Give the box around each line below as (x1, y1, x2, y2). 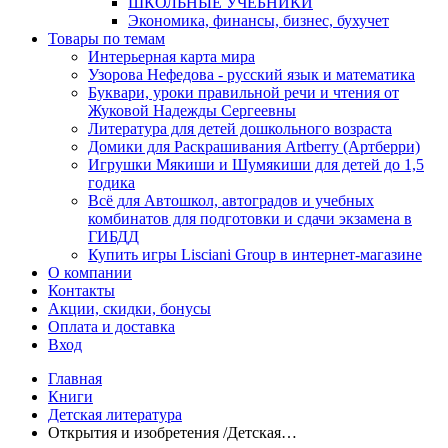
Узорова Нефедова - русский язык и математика (88, 66, 415, 83)
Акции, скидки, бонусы (48, 300, 211, 317)
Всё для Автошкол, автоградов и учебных (88, 192, 374, 209)
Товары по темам (48, 30, 165, 47)
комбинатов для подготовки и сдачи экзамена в (88, 210, 412, 227)
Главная (48, 370, 102, 387)
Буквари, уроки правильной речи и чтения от (88, 84, 399, 101)
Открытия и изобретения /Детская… (48, 424, 297, 441)
